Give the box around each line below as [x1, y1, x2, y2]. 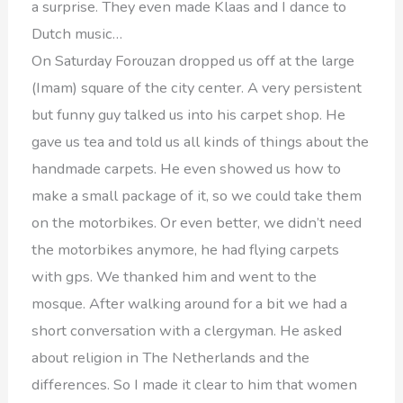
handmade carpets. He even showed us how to [31, 157, 342, 179]
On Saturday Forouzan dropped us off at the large [31, 49, 355, 71]
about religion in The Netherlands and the [31, 346, 310, 368]
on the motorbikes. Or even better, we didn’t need [31, 211, 363, 233]
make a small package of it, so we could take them [31, 184, 363, 206]
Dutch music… [31, 22, 123, 44]
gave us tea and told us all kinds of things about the [31, 130, 370, 152]
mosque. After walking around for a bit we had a [31, 292, 348, 314]
